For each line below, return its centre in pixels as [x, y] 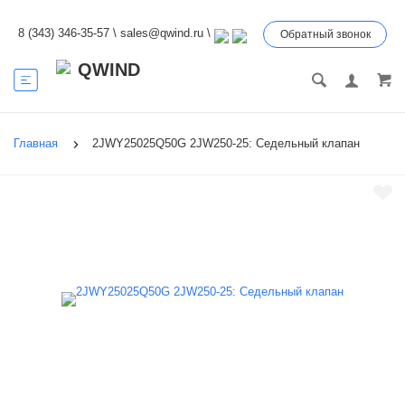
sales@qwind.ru [162, 33]
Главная [36, 144]
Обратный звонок [325, 34]
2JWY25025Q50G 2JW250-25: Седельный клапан [226, 144]
